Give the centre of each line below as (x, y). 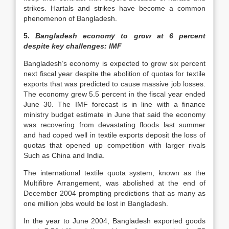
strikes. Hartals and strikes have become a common (114, 8)
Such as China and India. (64, 155)
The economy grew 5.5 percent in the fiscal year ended (114, 94)
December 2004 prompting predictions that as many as (114, 193)
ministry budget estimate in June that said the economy (114, 114)
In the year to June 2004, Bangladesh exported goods (114, 221)
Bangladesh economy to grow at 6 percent (121, 36)
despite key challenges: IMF (73, 46)
